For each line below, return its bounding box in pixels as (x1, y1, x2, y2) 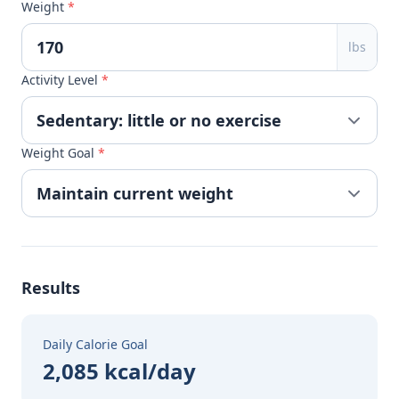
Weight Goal (21, 144, 98, 161)
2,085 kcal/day (43, 356, 196, 386)
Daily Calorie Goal (43, 336, 148, 353)
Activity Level (21, 71, 102, 88)
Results (21, 277, 80, 298)
